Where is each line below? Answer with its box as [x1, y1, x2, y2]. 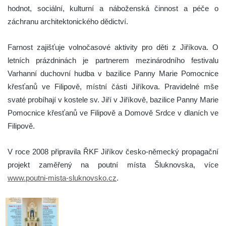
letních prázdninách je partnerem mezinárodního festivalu [8, 55, 218, 65]
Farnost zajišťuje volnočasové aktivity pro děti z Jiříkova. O [8, 42, 218, 51]
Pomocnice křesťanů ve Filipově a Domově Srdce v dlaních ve [8, 108, 218, 117]
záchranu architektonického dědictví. [8, 17, 128, 26]
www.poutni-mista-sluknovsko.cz [8, 173, 117, 182]
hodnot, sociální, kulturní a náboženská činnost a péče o [8, 4, 218, 13]
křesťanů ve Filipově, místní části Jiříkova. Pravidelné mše [8, 82, 218, 91]
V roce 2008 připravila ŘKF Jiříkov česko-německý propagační [8, 147, 218, 156]
